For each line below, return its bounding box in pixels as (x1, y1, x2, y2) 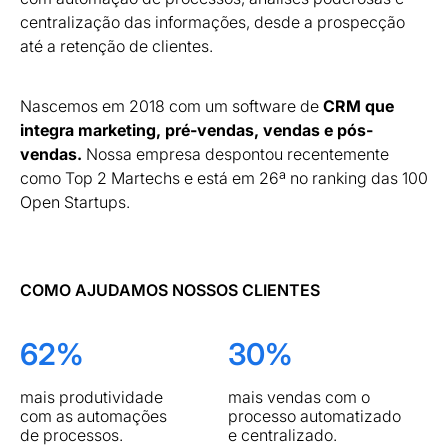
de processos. (20, 424, 123, 445)
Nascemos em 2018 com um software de (20, 95, 323, 116)
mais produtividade (20, 386, 163, 407)
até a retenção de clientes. (20, 35, 213, 56)
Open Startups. (20, 191, 130, 212)
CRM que (323, 95, 394, 116)
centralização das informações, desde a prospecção (20, 11, 405, 32)
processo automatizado (227, 405, 401, 426)
